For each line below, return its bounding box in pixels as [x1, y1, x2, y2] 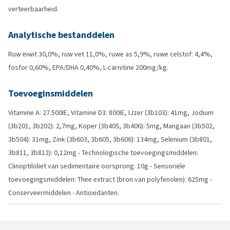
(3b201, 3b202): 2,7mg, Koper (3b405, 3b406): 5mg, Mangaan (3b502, [8, 121, 215, 131]
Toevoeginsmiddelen [8, 87, 93, 100]
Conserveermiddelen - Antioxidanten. [8, 188, 119, 198]
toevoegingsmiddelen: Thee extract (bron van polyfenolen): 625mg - [8, 175, 212, 184]
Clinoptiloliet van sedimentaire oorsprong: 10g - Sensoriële [8, 161, 185, 171]
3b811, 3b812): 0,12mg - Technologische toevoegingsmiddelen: [8, 148, 198, 158]
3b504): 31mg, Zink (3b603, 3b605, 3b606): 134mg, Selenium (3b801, [8, 135, 212, 144]
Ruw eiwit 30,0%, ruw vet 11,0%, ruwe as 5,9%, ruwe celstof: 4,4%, [8, 49, 213, 59]
